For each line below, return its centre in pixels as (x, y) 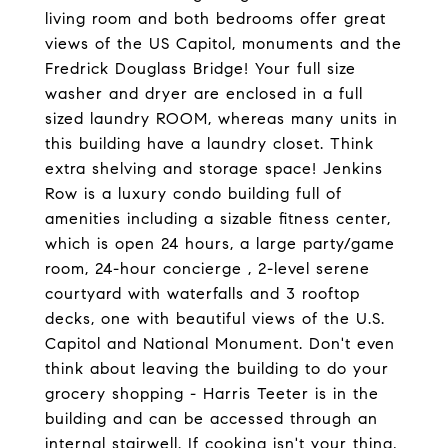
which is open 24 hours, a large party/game (220, 243)
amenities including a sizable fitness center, (218, 218)
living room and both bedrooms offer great (215, 18)
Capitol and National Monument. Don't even (220, 343)
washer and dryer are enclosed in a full (204, 93)
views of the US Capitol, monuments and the (223, 43)
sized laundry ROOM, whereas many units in (221, 118)
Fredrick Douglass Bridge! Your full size (200, 68)
